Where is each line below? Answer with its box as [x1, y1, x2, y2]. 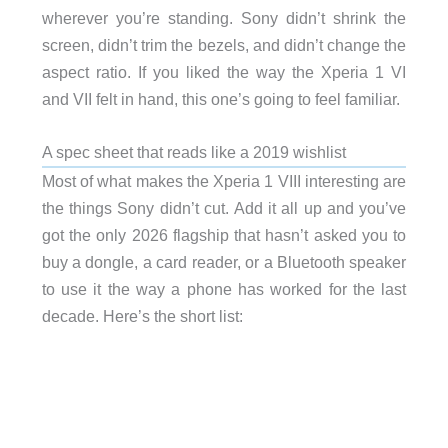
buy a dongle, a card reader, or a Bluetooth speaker [41, 253, 407, 272]
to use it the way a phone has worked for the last [41, 280, 407, 299]
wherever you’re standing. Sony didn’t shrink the [41, 9, 407, 28]
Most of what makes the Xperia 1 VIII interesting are [41, 172, 407, 191]
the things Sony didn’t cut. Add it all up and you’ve [41, 199, 407, 218]
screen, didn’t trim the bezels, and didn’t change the [41, 36, 407, 55]
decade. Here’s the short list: [41, 307, 243, 326]
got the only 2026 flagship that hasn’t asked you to [41, 226, 407, 245]
